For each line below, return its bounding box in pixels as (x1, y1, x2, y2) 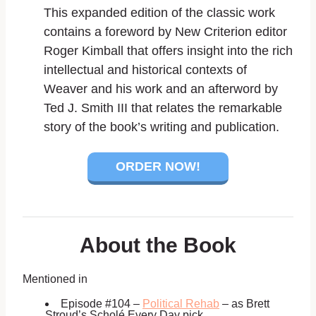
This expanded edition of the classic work (44, 5, 275, 20)
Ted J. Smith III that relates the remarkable (44, 100, 282, 115)
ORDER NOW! (116, 159, 200, 174)
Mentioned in (23, 272, 87, 285)
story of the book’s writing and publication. (44, 119, 279, 134)
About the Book (80, 233, 236, 257)
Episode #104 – (61, 297, 142, 310)
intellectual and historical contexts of (44, 62, 247, 77)
